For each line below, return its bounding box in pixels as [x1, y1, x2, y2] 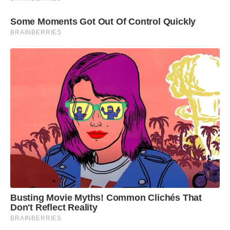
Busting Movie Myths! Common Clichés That [10, 192, 202, 203]
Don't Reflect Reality [10, 202, 98, 213]
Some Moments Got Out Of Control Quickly [10, 16, 196, 27]
